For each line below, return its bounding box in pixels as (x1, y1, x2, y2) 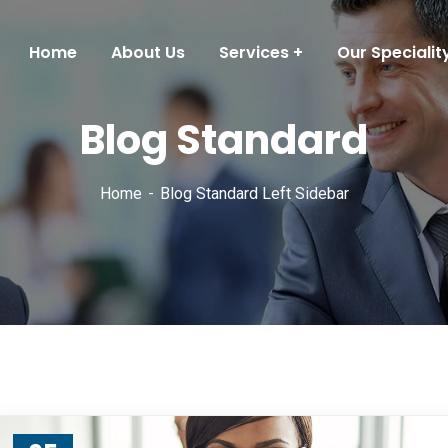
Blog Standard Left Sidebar (159, 184, 349, 203)
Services (219, 41, 289, 64)
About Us (111, 41, 185, 64)
